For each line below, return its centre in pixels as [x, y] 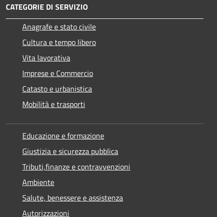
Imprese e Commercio [58, 73]
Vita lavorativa [46, 57]
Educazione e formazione [63, 135]
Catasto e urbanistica [57, 88]
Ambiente [38, 182]
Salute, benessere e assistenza [73, 197]
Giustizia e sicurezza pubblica [70, 151]
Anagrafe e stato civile [59, 26]
